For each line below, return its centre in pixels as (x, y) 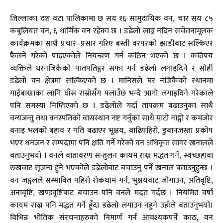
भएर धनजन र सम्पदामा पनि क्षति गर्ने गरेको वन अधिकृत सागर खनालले (111, 143)
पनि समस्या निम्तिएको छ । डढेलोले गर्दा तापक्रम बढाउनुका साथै (111, 106)
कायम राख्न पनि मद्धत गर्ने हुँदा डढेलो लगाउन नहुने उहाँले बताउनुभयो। (111, 206)
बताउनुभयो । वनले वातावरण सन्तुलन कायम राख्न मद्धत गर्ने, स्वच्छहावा (111, 156)
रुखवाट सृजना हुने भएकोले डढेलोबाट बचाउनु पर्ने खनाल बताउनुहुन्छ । (111, 168)
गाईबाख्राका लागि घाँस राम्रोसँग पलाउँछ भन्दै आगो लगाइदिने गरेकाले (111, 94)
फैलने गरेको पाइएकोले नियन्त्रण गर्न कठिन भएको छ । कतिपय (111, 56)
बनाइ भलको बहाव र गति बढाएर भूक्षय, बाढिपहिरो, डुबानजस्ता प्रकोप (111, 131)
